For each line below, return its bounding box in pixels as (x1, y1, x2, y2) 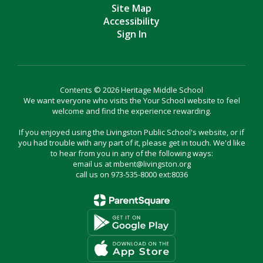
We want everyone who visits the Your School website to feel (23, 95, 240, 106)
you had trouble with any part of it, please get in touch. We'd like (18, 137, 245, 149)
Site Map (112, 2, 151, 15)
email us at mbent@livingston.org (72, 159, 191, 170)
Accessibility (103, 15, 160, 28)
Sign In (116, 28, 147, 41)
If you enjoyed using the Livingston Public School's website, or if (19, 127, 244, 138)
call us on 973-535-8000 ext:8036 (75, 169, 188, 180)
